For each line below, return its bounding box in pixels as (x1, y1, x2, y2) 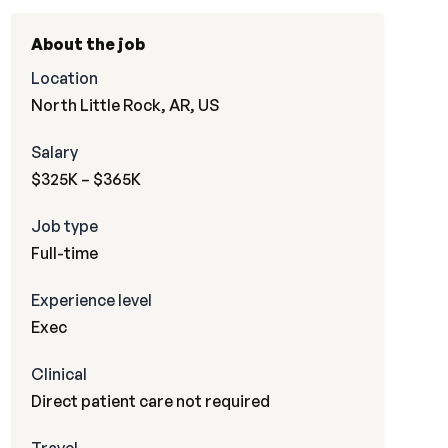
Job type (30, 216, 98, 236)
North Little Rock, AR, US (30, 95, 219, 115)
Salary (30, 142, 78, 162)
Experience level (30, 290, 152, 310)
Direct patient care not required (30, 391, 270, 411)
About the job (30, 34, 145, 54)
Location (30, 68, 98, 88)
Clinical (30, 364, 87, 384)
